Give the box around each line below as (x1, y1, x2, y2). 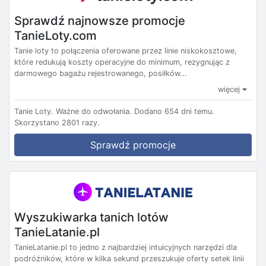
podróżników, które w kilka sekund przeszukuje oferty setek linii (14, 254, 244, 264)
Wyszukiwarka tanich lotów (14, 210, 169, 224)
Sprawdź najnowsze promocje (14, 13, 185, 28)
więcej (218, 84, 242, 94)
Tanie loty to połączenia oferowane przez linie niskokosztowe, (14, 46, 237, 55)
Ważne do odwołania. (56, 106, 132, 116)
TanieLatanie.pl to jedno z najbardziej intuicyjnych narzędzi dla (14, 243, 237, 252)
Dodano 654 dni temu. (134, 106, 214, 116)
